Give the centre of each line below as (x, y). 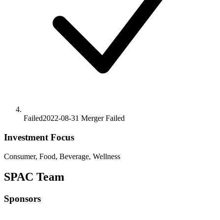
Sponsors (22, 199)
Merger (92, 118)
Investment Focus (39, 137)
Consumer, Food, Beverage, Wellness (62, 156)
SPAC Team (34, 177)
